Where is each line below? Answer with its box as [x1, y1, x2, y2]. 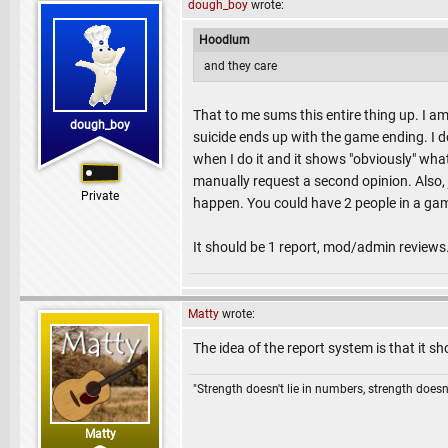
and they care [204, 59, 277, 73]
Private [81, 189, 119, 203]
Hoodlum [199, 33, 250, 47]
